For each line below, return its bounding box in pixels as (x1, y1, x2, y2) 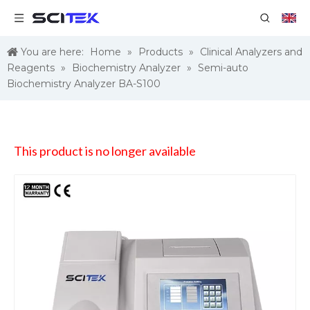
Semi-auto (198, 62, 248, 74)
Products (138, 46, 183, 58)
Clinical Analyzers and (200, 46, 302, 58)
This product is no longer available (14, 143, 196, 158)
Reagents (7, 62, 55, 74)
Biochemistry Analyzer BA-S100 (7, 77, 161, 90)
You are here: (21, 46, 84, 58)
